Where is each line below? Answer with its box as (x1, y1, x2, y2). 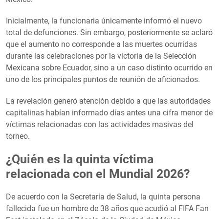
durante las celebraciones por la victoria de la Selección (6, 51, 197, 61)
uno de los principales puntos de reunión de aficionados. (6, 74, 200, 84)
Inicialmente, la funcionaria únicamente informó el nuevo (6, 16, 202, 25)
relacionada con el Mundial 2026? (6, 166, 190, 181)
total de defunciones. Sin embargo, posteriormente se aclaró (6, 27, 213, 37)
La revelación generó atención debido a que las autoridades (6, 96, 211, 106)
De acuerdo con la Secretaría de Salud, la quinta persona (6, 192, 200, 201)
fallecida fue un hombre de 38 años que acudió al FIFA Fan (6, 203, 209, 213)
